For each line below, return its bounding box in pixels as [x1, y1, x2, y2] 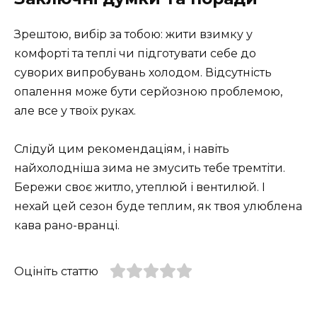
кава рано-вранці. [14, 219, 120, 233]
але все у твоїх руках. [14, 104, 136, 118]
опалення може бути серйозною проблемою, [14, 85, 282, 99]
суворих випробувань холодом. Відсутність [14, 66, 272, 80]
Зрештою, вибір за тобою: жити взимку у [14, 28, 253, 42]
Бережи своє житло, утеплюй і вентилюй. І [14, 180, 265, 195]
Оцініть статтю [14, 265, 98, 279]
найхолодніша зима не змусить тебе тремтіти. [14, 161, 285, 175]
